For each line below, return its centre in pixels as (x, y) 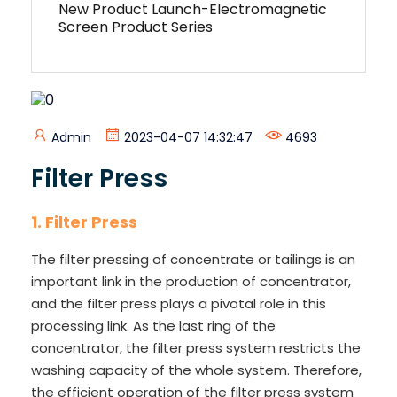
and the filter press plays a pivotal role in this (179, 303)
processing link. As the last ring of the (153, 325)
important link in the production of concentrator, (191, 281)
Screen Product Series (136, 27)
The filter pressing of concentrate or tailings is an (193, 259)
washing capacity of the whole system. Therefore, (196, 370)
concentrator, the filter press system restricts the (196, 347)
